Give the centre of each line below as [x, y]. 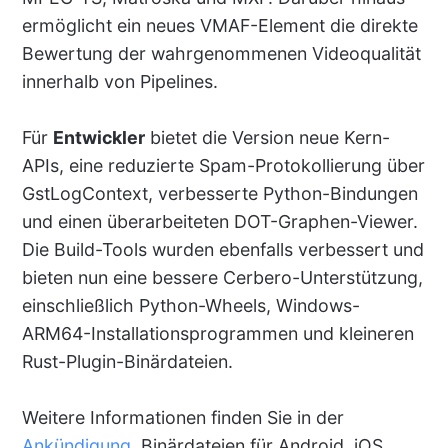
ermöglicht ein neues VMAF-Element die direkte [219, 26]
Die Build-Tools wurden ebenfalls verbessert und [222, 250]
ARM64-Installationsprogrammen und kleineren [217, 334]
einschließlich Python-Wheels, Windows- [190, 306]
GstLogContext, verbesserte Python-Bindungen [219, 194]
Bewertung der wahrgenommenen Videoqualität [221, 54]
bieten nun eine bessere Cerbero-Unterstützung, [222, 278]
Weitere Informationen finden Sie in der [182, 418]
